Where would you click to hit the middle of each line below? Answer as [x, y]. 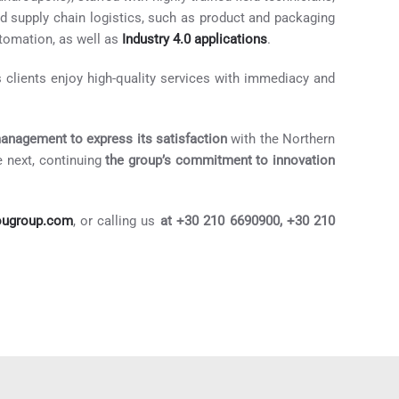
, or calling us [116, 221]
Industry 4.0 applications [195, 40]
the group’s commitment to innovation [220, 161]
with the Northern [281, 139]
